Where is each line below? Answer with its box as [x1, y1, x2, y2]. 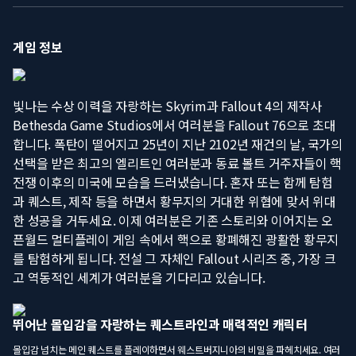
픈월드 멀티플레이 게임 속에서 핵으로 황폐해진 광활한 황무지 [13, 230, 339, 250]
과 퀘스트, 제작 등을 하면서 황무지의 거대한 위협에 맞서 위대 [13, 192, 336, 211]
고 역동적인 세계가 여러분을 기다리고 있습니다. [13, 268, 265, 288]
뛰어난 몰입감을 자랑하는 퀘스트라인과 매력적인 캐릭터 [13, 315, 308, 335]
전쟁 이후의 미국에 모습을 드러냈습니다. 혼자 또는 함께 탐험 [13, 172, 333, 192]
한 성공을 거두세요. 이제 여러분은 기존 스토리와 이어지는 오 [13, 211, 333, 230]
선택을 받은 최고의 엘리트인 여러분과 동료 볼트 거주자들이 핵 [13, 153, 342, 173]
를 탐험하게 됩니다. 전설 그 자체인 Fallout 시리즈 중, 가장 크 [13, 249, 336, 269]
